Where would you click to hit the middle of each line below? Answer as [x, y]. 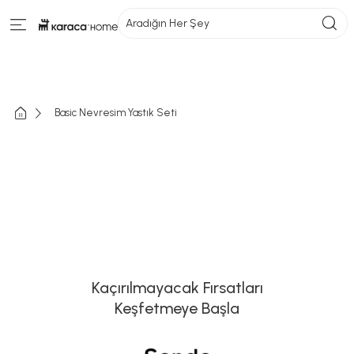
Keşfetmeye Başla [177, 308]
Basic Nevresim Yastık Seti [116, 113]
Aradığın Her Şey [168, 23]
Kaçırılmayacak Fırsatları [177, 288]
